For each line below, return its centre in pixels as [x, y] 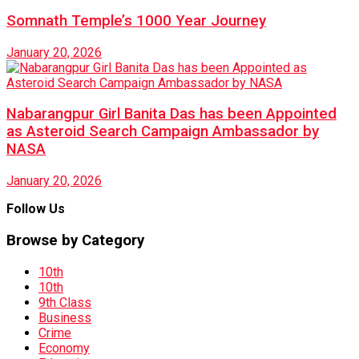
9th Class [65, 302]
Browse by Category [75, 240]
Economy [64, 348]
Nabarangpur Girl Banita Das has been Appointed [171, 114]
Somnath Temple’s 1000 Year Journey [136, 20]
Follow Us [36, 209]
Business [65, 317]
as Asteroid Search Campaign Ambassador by [163, 132]
